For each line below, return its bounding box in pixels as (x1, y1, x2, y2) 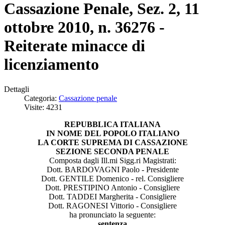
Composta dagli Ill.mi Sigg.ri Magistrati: (49, 156, 176, 165)
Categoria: (24, 93, 59, 102)
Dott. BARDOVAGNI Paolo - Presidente (46, 165, 179, 174)
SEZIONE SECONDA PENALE (56, 147, 169, 156)
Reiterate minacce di (4, 37, 145, 55)
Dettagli (4, 84, 29, 93)
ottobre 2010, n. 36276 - (4, 18, 165, 37)
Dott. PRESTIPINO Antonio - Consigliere (45, 183, 180, 192)
